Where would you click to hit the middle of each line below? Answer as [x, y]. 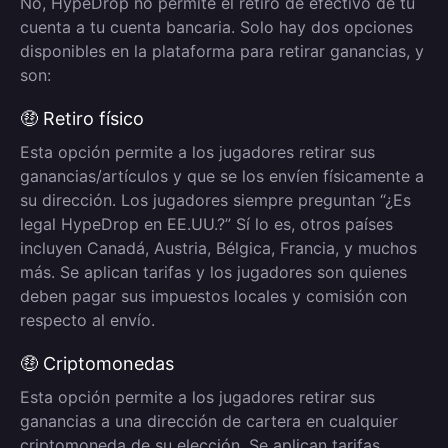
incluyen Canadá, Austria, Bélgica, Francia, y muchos [218, 248]
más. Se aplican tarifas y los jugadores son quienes [213, 272]
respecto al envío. [87, 320]
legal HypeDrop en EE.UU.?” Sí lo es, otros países [206, 224]
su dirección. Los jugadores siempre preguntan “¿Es [215, 200]
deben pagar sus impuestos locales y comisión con [213, 296]
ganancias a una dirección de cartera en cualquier [209, 421]
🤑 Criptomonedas [97, 363]
